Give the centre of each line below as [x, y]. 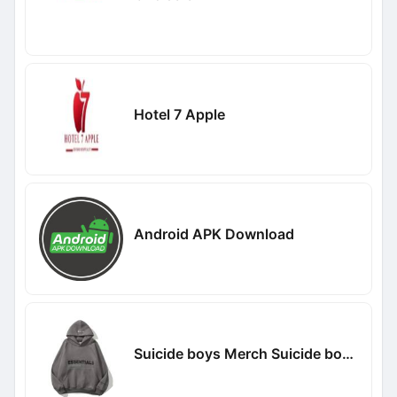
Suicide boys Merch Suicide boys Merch [347, 353]
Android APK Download [214, 234]
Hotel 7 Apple [179, 114]
